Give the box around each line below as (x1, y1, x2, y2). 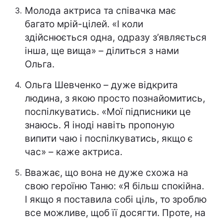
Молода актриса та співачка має (25, 5, 176, 17)
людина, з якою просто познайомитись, (25, 93, 205, 105)
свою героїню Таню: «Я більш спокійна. (25, 180, 204, 192)
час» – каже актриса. (25, 146, 122, 158)
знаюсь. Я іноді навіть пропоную (25, 119, 174, 131)
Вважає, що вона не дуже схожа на (25, 167, 188, 179)
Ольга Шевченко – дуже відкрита (25, 79, 178, 91)
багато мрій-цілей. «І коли (25, 18, 143, 30)
